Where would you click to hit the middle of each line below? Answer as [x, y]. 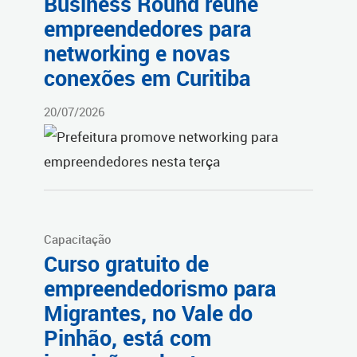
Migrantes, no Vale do [148, 314]
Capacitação [78, 239]
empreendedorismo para [160, 289]
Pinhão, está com [127, 338]
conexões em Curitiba [147, 78]
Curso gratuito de [126, 264]
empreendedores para [148, 28]
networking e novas [137, 53]
